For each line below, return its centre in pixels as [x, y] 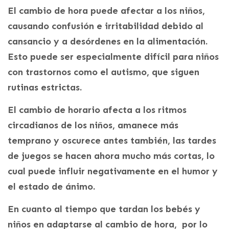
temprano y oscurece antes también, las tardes [112, 141]
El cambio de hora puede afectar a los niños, [106, 11]
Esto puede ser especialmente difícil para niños [113, 57]
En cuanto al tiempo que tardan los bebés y [104, 209]
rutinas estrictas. [45, 88]
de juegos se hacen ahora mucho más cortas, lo [111, 156]
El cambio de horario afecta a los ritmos [97, 110]
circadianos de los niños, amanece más [93, 125]
